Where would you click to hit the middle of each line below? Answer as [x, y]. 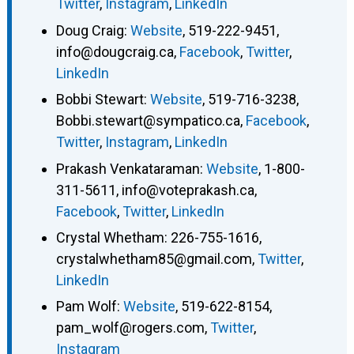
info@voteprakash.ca [188, 190]
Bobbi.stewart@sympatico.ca [148, 121]
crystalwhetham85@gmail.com [154, 259]
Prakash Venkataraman [128, 168]
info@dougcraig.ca [115, 51]
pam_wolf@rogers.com [130, 328]
